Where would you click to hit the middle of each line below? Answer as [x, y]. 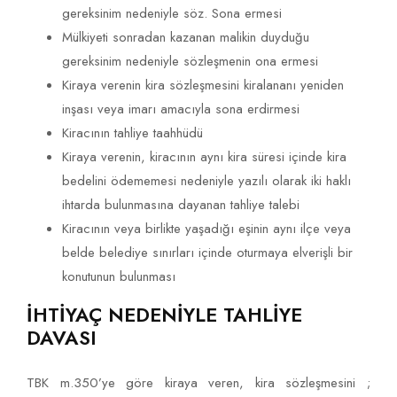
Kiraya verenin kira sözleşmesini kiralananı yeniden [203, 86]
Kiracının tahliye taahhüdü [132, 133]
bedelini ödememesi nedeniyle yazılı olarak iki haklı [206, 181]
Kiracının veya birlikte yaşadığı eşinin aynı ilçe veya [206, 229]
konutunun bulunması [119, 277]
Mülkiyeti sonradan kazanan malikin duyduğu [186, 38]
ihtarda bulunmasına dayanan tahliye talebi [181, 205]
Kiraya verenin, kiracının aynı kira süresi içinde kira [204, 157]
